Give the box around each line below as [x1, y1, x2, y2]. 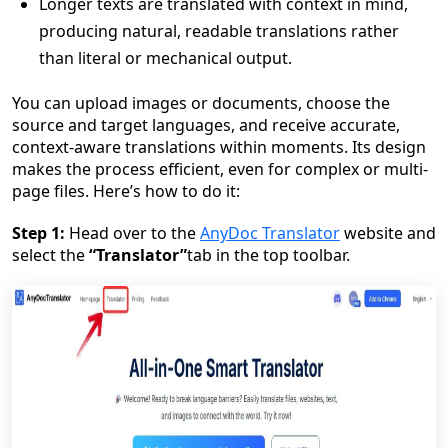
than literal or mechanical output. [39, 47, 292, 69]
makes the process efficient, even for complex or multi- [12, 158, 428, 180]
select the [12, 244, 89, 266]
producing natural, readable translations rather [39, 20, 399, 42]
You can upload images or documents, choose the [12, 92, 390, 114]
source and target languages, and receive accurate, [12, 114, 400, 136]
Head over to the [65, 222, 200, 244]
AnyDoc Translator [200, 222, 340, 244]
